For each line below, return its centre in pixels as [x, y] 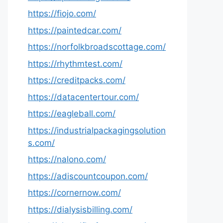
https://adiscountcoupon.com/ [88, 176]
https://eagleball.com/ [72, 113]
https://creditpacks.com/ [77, 80]
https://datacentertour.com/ [83, 97]
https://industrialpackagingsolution [97, 130]
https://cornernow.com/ [74, 193]
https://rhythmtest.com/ [75, 63]
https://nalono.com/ [67, 159]
